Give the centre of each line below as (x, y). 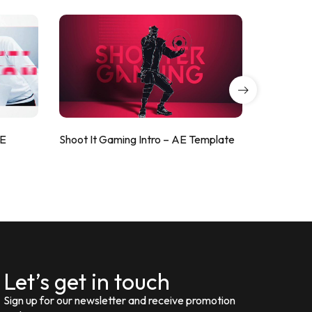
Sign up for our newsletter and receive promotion (119, 300)
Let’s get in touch (86, 281)
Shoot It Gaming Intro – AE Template (147, 139)
